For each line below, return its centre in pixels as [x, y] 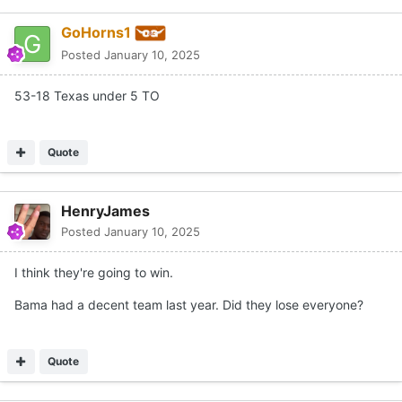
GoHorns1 [96, 32]
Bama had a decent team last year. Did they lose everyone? [189, 304]
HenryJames [105, 210]
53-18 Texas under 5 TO [87, 95]
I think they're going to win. [94, 272]
